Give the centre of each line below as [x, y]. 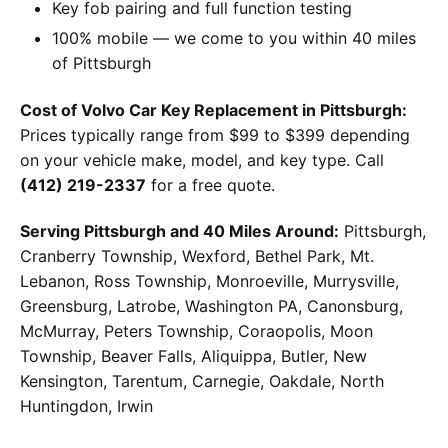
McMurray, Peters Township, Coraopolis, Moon [196, 331]
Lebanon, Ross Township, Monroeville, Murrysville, [209, 281]
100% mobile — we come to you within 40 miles [234, 37]
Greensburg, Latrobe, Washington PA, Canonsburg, [211, 306]
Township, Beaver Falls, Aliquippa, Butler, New [193, 356]
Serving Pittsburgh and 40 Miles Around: [179, 231]
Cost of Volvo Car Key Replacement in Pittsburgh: [213, 109]
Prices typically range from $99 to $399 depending [215, 134]
